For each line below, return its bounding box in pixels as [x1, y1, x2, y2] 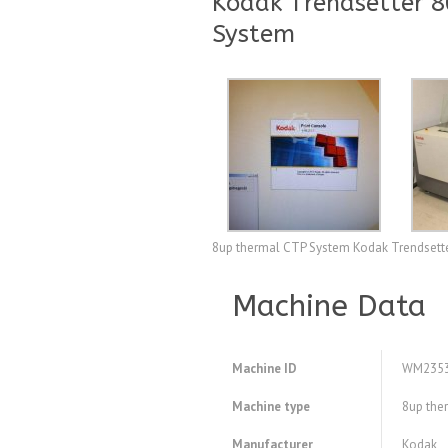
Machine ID [232, 360, 297, 378]
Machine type [232, 398, 310, 416]
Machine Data [232, 288, 426, 325]
